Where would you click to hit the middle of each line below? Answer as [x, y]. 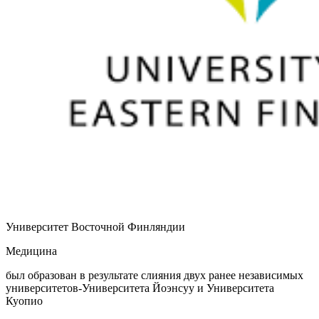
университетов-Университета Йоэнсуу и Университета [140, 288]
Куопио [24, 300]
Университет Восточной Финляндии [95, 226]
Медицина [31, 251]
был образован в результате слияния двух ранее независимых [155, 275]
